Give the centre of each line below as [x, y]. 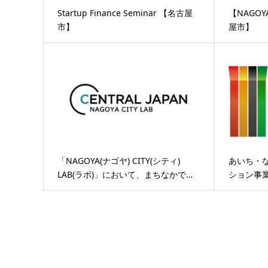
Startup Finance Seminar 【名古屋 [125, 13]
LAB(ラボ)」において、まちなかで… [125, 174]
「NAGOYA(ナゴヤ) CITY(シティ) [118, 160]
